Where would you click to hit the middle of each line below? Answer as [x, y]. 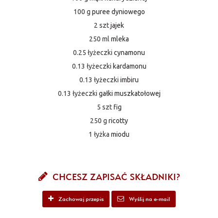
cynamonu [129, 52]
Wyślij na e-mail [149, 199]
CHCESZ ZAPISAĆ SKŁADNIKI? [115, 177]
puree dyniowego [118, 11]
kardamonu [129, 66]
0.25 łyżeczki [93, 52]
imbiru [129, 80]
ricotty [118, 120]
